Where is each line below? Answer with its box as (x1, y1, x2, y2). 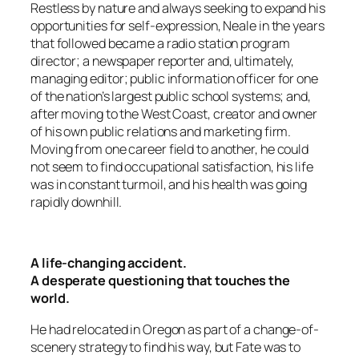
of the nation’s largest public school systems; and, (30, 87, 311, 105)
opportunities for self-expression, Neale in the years (30, 16, 325, 34)
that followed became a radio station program (30, 34, 290, 52)
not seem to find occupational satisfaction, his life (30, 157, 313, 175)
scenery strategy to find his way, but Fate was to (30, 337, 301, 356)
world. (30, 289, 70, 308)
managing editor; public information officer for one (30, 69, 318, 87)
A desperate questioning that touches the (30, 272, 290, 290)
